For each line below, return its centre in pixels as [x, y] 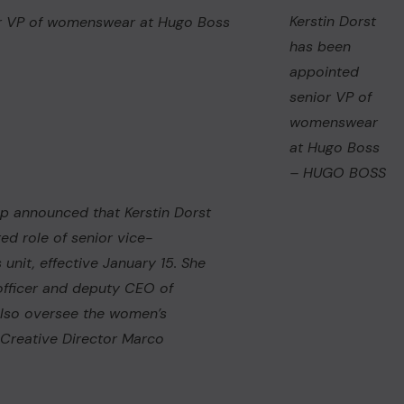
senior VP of [330, 97]
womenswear [333, 122]
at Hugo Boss [334, 147]
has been [320, 46]
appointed [324, 72]
